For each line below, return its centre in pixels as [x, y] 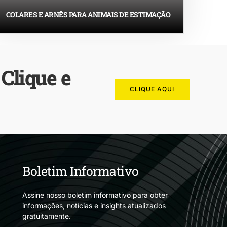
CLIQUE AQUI [152, 89]
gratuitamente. [47, 216]
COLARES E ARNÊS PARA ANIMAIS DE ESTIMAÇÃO [88, 14]
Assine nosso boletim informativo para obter [95, 195]
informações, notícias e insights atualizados [94, 205]
